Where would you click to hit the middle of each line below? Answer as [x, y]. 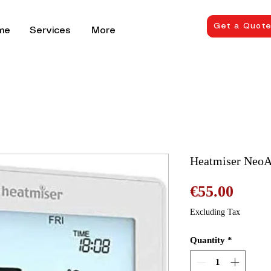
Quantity [207, 240]
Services [50, 31]
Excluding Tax [215, 212]
